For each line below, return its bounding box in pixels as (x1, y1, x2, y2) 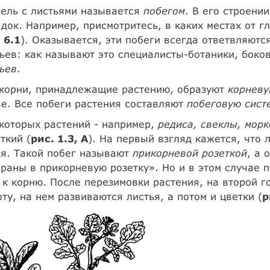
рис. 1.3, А (30, 133, 88, 144)
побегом (143, 5, 185, 16)
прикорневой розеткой (132, 147, 247, 159)
